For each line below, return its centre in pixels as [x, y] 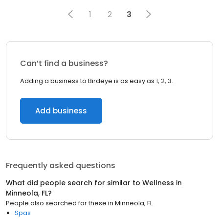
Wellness [158, 183]
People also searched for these [56, 203]
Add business [61, 111]
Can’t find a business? [64, 63]
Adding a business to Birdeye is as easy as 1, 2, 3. [97, 81]
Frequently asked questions [61, 165]
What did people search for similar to [74, 183]
